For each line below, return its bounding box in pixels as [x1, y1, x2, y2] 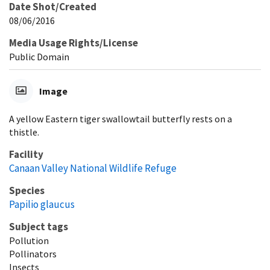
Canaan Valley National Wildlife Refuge [9, 161, 177, 175]
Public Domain [9, 50, 69, 63]
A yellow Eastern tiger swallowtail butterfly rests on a [9, 112, 232, 125]
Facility [9, 147, 43, 161]
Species [9, 183, 45, 197]
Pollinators [9, 247, 57, 260]
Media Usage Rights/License [9, 36, 138, 49]
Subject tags [9, 219, 68, 233]
